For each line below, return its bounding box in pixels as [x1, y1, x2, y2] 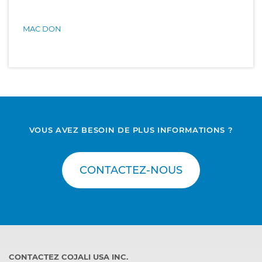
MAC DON [23, 23, 61, 33]
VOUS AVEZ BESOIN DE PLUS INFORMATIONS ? [29, 125, 233, 135]
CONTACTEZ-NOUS [80, 164, 182, 177]
